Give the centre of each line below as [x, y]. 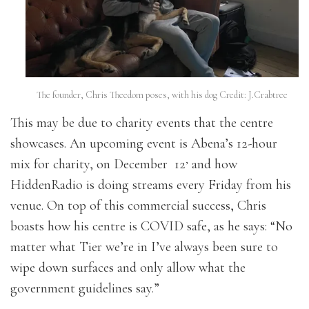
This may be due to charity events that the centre [142, 122]
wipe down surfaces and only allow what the [128, 267]
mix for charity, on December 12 [98, 164]
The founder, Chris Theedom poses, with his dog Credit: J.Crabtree [162, 94]
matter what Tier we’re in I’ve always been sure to [144, 247]
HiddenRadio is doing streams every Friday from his [151, 185]
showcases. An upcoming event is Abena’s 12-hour [144, 143]
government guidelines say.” [85, 288]
